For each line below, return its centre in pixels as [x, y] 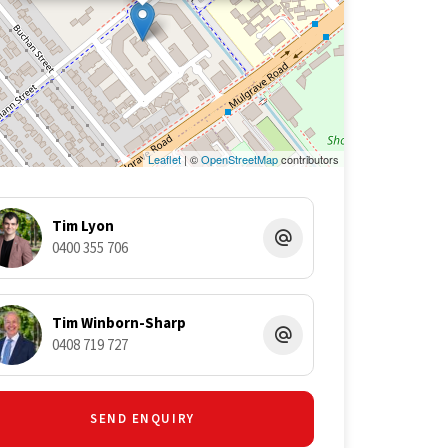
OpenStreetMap [239, 158]
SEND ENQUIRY [142, 418]
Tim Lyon [82, 226]
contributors [308, 158]
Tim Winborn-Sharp [118, 323]
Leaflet [164, 158]
